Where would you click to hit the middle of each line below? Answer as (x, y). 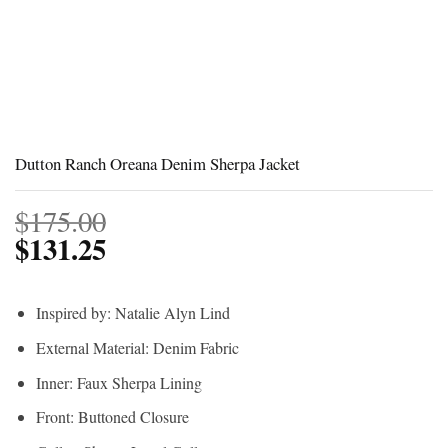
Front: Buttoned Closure (112, 417)
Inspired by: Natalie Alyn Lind (132, 313)
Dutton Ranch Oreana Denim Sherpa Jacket (157, 163)
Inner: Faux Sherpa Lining (118, 382)
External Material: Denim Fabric (137, 348)
